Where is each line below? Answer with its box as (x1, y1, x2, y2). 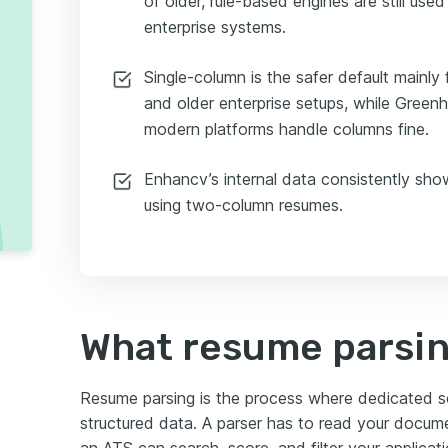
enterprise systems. (144, 17, 286, 37)
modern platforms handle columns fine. (144, 119, 429, 139)
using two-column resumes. (144, 195, 343, 215)
